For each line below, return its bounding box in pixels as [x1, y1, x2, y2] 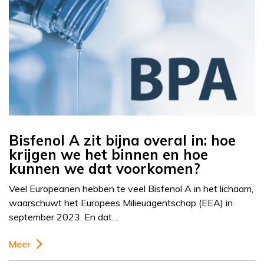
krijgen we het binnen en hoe [9, 146, 208, 164]
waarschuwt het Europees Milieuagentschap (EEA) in [9, 197, 233, 209]
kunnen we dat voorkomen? [9, 160, 200, 178]
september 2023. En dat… [9, 211, 118, 223]
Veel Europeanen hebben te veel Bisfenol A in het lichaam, [9, 183, 253, 195]
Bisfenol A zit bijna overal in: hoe [9, 131, 236, 150]
